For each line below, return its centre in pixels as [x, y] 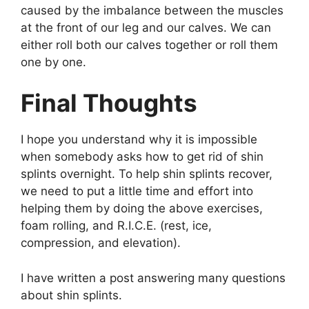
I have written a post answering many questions [153, 278]
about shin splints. [71, 295]
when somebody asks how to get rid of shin [142, 157]
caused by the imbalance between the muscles [152, 10]
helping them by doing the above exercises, [142, 209]
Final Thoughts [109, 103]
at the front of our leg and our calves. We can [146, 27]
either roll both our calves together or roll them [149, 44]
